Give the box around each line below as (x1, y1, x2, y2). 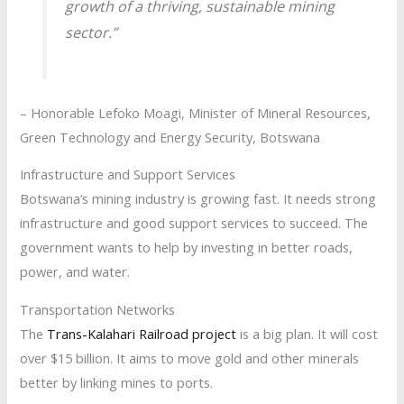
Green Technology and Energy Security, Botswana (20, 127, 321, 146)
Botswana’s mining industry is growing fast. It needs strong (20, 189, 377, 208)
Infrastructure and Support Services (20, 165, 236, 184)
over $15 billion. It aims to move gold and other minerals (20, 348, 360, 367)
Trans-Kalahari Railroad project (47, 324, 237, 343)
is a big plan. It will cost (236, 324, 379, 343)
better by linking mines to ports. (20, 372, 214, 391)
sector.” (64, 23, 117, 43)
